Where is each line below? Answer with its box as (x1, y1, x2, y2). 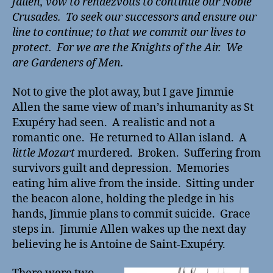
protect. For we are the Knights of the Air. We (12, 41, 243, 55)
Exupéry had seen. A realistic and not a (12, 115, 215, 130)
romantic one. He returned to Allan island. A (12, 130, 247, 145)
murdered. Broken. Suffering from (75, 146, 261, 160)
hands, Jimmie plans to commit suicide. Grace (12, 207, 250, 221)
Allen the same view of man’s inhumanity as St (12, 100, 253, 115)
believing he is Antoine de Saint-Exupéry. (12, 237, 225, 252)
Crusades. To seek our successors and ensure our (12, 10, 257, 25)
